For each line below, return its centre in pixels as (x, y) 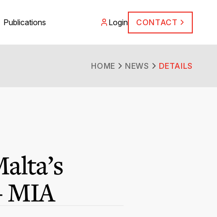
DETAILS (176, 66)
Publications (25, 22)
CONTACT (157, 22)
